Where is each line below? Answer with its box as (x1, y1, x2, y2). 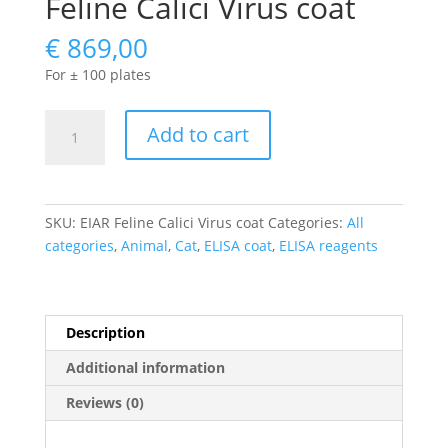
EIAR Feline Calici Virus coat (79, 212, 264, 232)
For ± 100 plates (44, 64, 151, 84)
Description (65, 322, 145, 342)
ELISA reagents (278, 235, 378, 255)
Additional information (65, 357, 225, 377)
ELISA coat (203, 235, 272, 255)
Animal (120, 235, 168, 255)
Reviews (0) (65, 392, 144, 412)
